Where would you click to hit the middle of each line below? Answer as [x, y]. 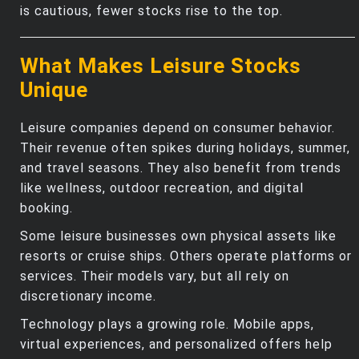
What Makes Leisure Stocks [161, 65]
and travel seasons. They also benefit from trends [181, 167]
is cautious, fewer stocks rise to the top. [151, 10]
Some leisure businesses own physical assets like [178, 236]
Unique [54, 89]
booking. [46, 208]
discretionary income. [88, 296]
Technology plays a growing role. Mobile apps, [167, 324]
